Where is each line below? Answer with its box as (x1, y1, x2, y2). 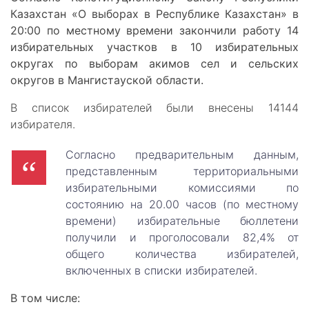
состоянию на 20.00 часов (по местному (66, 197, 299, 211)
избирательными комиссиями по (66, 181, 299, 195)
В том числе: (10, 291, 80, 305)
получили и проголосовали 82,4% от (66, 230, 299, 244)
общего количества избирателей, (66, 247, 299, 261)
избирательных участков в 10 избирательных (10, 40, 299, 54)
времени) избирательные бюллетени (66, 214, 299, 228)
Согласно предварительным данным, (66, 148, 299, 161)
